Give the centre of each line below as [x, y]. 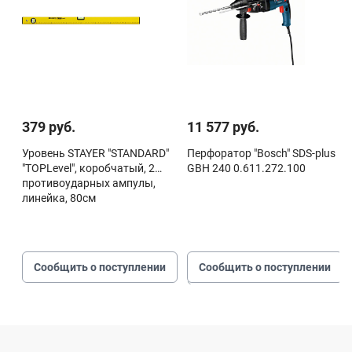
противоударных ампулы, [89, 183]
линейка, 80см [59, 198]
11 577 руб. [223, 126]
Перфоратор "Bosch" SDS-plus [261, 153]
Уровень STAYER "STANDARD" [95, 153]
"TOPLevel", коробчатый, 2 [88, 168]
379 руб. [49, 126]
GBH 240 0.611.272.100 [246, 168]
